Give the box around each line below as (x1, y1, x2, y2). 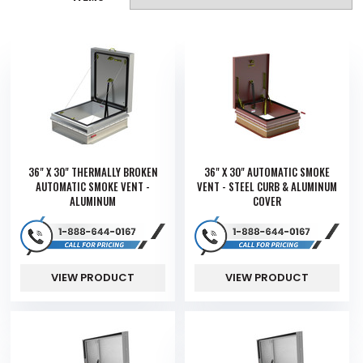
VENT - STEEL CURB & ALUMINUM (196, 177, 337, 194)
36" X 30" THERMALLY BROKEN (28, 163, 158, 180)
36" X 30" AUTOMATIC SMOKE (203, 163, 330, 180)
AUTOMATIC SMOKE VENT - (36, 177, 151, 194)
